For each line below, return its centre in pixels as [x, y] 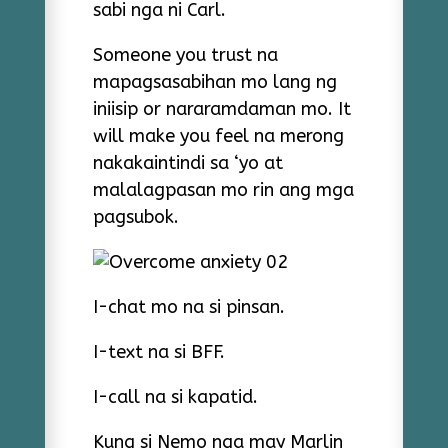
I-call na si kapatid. [175, 397]
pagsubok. [135, 217]
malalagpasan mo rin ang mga [223, 190]
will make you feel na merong [218, 136]
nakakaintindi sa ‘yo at [187, 163]
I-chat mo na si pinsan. [188, 307]
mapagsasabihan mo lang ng [214, 82]
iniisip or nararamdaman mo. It [221, 109]
